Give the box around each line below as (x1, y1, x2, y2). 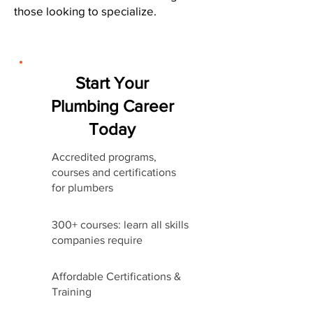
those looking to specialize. (14, 4, 156, 17)
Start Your (75, 73, 149, 92)
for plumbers (52, 182, 113, 194)
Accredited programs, (52, 151, 156, 163)
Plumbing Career (50, 96, 174, 115)
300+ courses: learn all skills (52, 219, 189, 231)
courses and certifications (52, 166, 176, 178)
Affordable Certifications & (52, 270, 181, 282)
